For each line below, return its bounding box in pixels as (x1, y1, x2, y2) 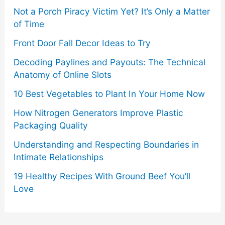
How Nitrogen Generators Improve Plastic (13, 107, 183, 119)
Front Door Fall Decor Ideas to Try (13, 38, 151, 49)
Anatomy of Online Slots (13, 69, 111, 80)
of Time (13, 19, 44, 30)
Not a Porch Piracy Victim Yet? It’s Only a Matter (13, 6, 210, 17)
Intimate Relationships (13, 152, 103, 163)
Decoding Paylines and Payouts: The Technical (13, 57, 205, 68)
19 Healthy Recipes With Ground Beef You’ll (13, 171, 190, 182)
